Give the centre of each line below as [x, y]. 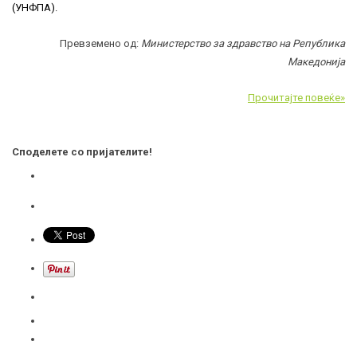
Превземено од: [100, 43]
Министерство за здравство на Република [243, 43]
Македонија [316, 61]
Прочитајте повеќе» [296, 97]
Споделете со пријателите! [82, 151]
